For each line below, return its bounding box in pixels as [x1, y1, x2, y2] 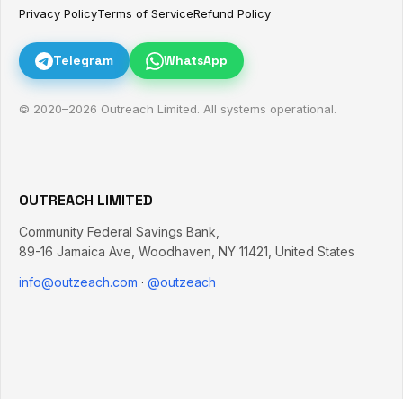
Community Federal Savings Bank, [19, 224, 219, 239]
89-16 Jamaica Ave [19, 244, 131, 259]
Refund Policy [193, 6, 271, 21]
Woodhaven [139, 244, 211, 259]
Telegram [53, 52, 113, 68]
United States [275, 244, 354, 259]
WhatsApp [164, 52, 228, 68]
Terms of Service [97, 6, 193, 21]
